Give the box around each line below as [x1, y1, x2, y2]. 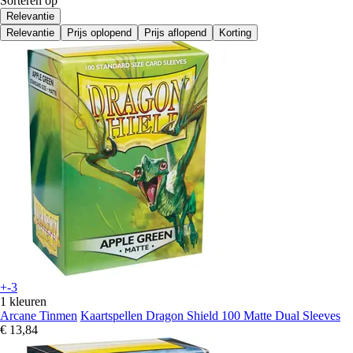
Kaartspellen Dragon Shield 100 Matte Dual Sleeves [80, 308, 340, 322]
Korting [219, 26, 251, 39]
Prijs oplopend [67, 26, 132, 39]
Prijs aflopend [144, 26, 206, 39]
